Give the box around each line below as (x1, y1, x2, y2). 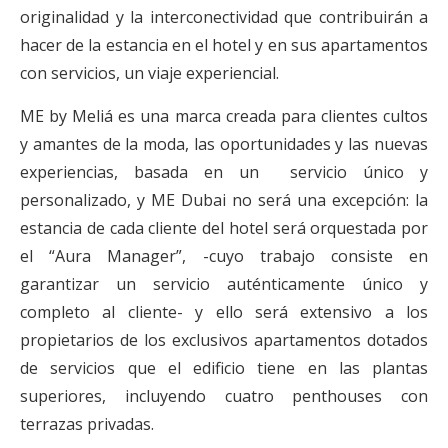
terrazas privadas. (20, 413, 154, 436)
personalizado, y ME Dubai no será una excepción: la (20, 189, 428, 212)
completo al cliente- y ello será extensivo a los (20, 301, 428, 324)
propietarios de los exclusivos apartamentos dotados (20, 329, 428, 352)
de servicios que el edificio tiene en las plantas (20, 357, 428, 380)
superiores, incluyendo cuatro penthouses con (20, 385, 428, 408)
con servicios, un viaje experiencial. (20, 62, 279, 85)
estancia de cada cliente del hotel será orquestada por (20, 217, 428, 240)
